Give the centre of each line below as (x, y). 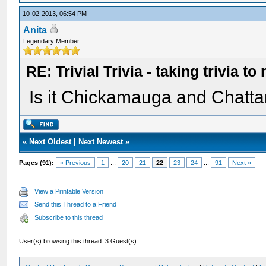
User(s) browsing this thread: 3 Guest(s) (78, 241)
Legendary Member (52, 41)
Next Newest (101, 142)
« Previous (76, 163)
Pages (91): (37, 163)
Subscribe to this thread (69, 217)
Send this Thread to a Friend (76, 204)
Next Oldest (50, 142)
